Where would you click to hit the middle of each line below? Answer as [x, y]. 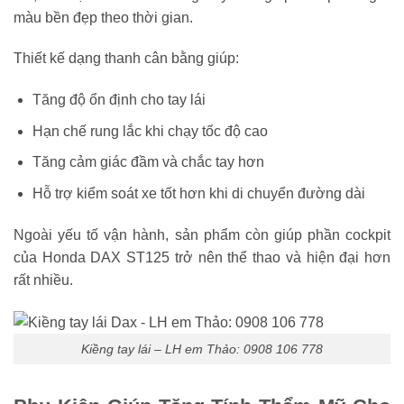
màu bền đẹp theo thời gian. [103, 17]
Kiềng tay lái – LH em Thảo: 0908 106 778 [202, 349]
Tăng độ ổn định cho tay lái [119, 100]
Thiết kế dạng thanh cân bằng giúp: [126, 59]
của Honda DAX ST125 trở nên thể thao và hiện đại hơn [202, 257]
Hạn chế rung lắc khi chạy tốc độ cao [150, 131]
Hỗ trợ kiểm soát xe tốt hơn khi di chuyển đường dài [198, 194]
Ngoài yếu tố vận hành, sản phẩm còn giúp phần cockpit [202, 234]
